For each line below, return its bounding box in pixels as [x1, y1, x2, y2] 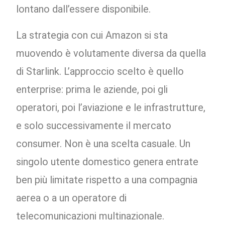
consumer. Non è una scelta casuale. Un [16, 138, 191, 150]
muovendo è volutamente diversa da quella [16, 47, 206, 60]
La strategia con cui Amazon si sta [16, 29, 168, 42]
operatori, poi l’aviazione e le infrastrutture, [16, 101, 206, 114]
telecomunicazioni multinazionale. [16, 210, 165, 222]
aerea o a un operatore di [16, 192, 127, 204]
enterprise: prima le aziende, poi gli [16, 83, 168, 96]
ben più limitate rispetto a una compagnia [16, 174, 198, 186]
